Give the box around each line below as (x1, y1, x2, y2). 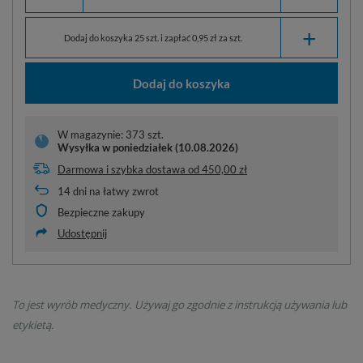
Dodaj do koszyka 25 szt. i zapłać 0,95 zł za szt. (64, 32, 242, 43)
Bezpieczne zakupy (58, 206, 145, 220)
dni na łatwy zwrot (70, 185, 159, 199)
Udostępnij (58, 227, 107, 241)
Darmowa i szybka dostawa (58, 163, 186, 177)
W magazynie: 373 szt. (58, 128, 164, 142)
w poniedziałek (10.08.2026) (102, 141, 238, 155)
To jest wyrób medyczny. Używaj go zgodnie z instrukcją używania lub (12, 297, 347, 313)
